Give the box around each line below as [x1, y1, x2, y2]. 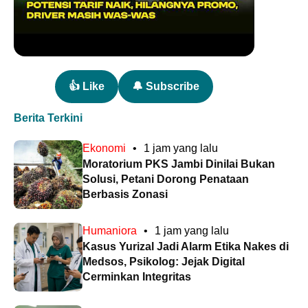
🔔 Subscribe [132, 80, 199, 92]
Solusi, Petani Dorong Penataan [82, 173, 249, 185]
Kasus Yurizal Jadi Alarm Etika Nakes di [82, 240, 289, 252]
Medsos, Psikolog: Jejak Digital [82, 255, 245, 267]
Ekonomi [82, 142, 126, 154]
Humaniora [82, 224, 137, 236]
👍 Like [69, 80, 104, 92]
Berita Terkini [14, 111, 82, 124]
